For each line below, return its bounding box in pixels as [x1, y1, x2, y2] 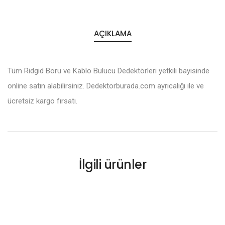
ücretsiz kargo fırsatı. [8, 96, 77, 105]
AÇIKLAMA [93, 28, 132, 39]
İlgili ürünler [79, 156, 146, 173]
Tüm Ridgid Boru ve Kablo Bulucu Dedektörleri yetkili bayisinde [8, 66, 209, 75]
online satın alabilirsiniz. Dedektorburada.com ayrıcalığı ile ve [8, 81, 204, 90]
